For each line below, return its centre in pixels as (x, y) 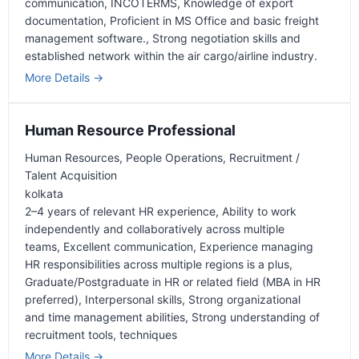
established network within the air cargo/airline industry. (171, 56)
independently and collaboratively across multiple (155, 229)
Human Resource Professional (130, 131)
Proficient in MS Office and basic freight (214, 21)
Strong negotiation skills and (226, 38)
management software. (85, 38)
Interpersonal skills (133, 300)
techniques (148, 335)
